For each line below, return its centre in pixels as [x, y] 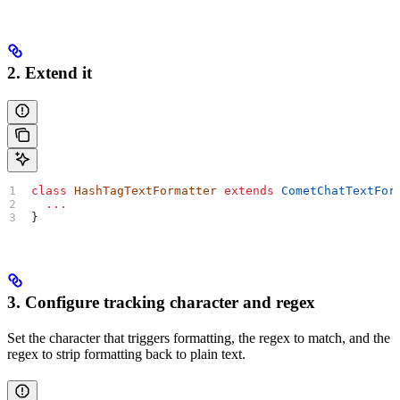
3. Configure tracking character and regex [161, 302]
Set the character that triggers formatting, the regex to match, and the [199, 337]
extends [246, 190]
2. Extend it [50, 73]
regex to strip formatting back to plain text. [126, 354]
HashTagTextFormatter [142, 190]
